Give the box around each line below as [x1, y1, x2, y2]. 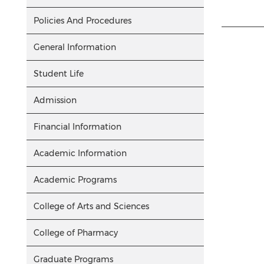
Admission [34, 95, 77, 105]
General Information [34, 42, 116, 52]
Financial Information [34, 121, 121, 132]
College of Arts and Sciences [34, 201, 149, 212]
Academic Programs [34, 174, 117, 185]
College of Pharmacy [34, 227, 118, 238]
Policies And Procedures [34, 15, 131, 26]
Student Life [34, 68, 84, 79]
